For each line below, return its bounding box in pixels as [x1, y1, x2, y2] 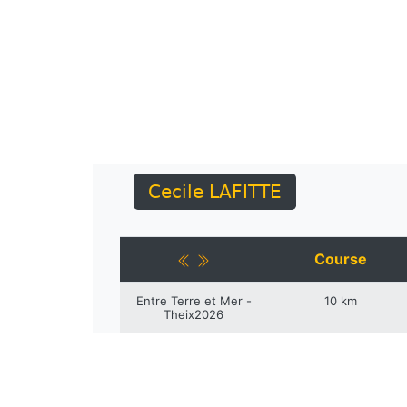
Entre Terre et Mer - [135, 293, 252, 308]
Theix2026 [164, 307, 223, 322]
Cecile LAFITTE [148, 181, 282, 203]
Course [314, 250, 367, 268]
